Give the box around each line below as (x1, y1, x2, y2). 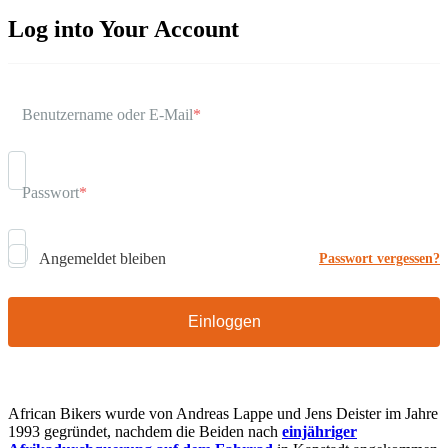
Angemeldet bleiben (36, 250, 166, 267)
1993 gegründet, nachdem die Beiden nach (8, 423, 282, 440)
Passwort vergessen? (319, 250, 440, 266)
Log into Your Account (8, 16, 239, 42)
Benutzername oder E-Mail (22, 106, 193, 123)
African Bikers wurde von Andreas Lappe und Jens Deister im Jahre (8, 405, 438, 422)
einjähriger (282, 423, 357, 440)
